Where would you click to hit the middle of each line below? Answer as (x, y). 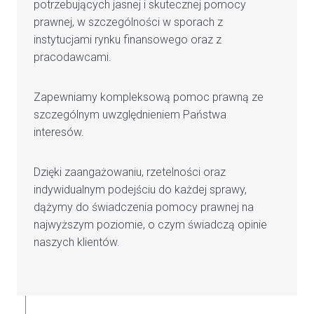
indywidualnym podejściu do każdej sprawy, (140, 190)
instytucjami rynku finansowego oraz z (128, 40)
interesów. (60, 132)
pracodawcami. (73, 57)
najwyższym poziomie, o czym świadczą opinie (150, 225)
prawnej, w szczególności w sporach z (128, 22)
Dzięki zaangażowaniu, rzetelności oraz (130, 172)
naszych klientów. (77, 243)
